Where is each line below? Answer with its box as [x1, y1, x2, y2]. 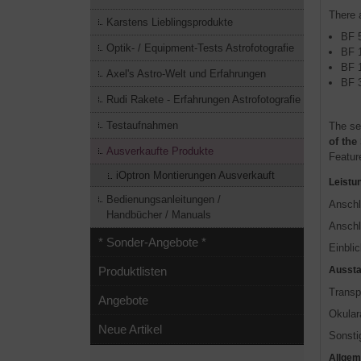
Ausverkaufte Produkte [106, 145, 214, 157]
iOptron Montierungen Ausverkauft [116, 169, 275, 181]
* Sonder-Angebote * [98, 235, 206, 249]
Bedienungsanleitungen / [106, 193, 221, 205]
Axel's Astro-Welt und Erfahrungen [106, 68, 266, 80]
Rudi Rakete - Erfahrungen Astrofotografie [106, 93, 301, 106]
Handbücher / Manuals [106, 209, 211, 221]
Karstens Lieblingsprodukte [106, 16, 233, 28]
